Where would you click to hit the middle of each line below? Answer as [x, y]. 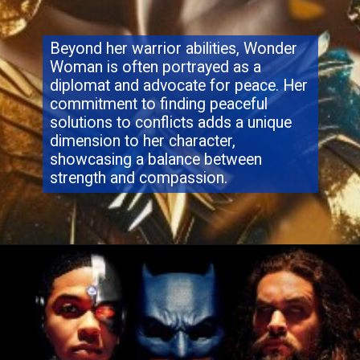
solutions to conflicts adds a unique [170, 122]
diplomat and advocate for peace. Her [178, 85]
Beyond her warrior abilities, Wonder [173, 48]
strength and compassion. [140, 178]
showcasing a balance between [155, 159]
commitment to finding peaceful [158, 104]
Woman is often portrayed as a [155, 67]
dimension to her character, [142, 141]
